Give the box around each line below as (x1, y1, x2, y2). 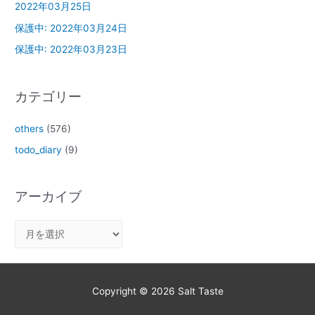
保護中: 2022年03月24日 (15, 22, 128, 34)
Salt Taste (177, 285, 224, 297)
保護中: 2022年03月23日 (15, 44, 128, 56)
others (15, 122, 44, 134)
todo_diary (15, 144, 63, 156)
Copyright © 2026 (91, 285, 178, 297)
